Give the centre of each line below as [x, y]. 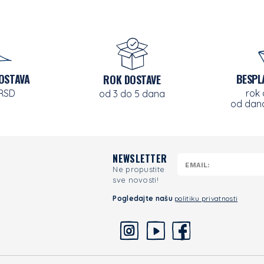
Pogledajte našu [144, 198]
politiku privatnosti [206, 198]
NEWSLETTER [140, 159]
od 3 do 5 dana [132, 94]
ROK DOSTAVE [132, 80]
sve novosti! [136, 180]
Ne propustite [139, 169]
